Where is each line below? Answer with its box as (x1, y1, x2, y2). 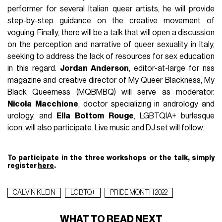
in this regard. (7, 64, 60, 72)
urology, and (7, 111, 57, 120)
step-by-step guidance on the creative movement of (7, 16, 215, 25)
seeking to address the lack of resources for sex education (7, 52, 215, 60)
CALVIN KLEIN (13, 189, 56, 197)
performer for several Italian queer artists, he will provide (7, 4, 215, 13)
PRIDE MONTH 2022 (110, 189, 168, 197)
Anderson (91, 64, 129, 72)
